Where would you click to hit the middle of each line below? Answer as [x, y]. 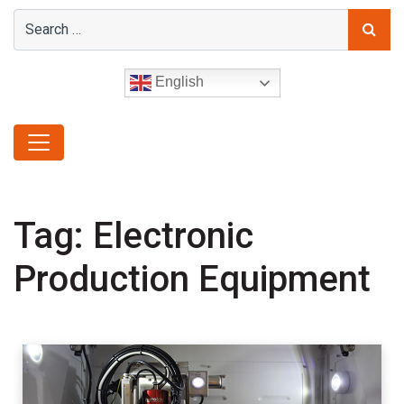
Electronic [173, 235]
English [177, 81]
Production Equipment [192, 279]
